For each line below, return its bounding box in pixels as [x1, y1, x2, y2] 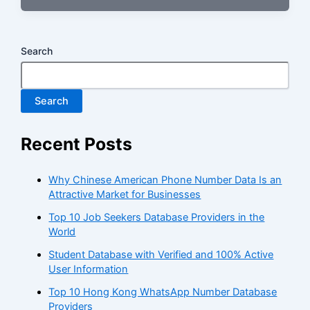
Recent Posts [21, 133, 133, 154]
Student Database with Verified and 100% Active [48, 248, 274, 262]
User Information [48, 263, 129, 276]
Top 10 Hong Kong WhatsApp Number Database [48, 286, 277, 299]
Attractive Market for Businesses [48, 188, 201, 201]
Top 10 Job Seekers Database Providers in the [48, 211, 265, 224]
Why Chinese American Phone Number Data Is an [48, 174, 282, 187]
